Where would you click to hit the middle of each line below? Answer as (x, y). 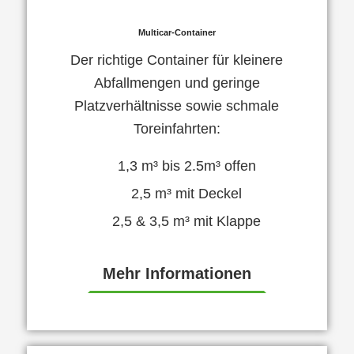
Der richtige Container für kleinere (177, 60)
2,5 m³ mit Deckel (187, 194)
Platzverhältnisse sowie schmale (177, 105)
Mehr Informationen (177, 274)
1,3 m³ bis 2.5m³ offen (186, 166)
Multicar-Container (177, 32)
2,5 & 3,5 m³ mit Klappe (187, 222)
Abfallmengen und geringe (177, 83)
